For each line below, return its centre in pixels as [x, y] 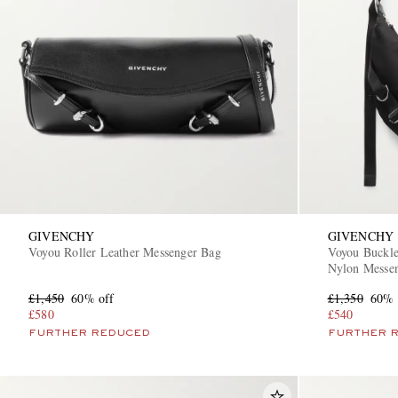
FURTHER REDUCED [89, 334]
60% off [93, 298]
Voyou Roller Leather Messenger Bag [125, 252]
